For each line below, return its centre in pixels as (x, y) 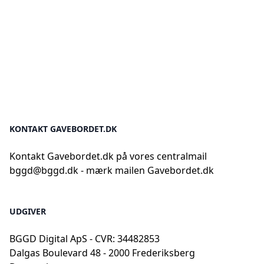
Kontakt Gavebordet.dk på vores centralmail (108, 156)
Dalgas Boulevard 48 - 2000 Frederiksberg (102, 253)
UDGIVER (28, 211)
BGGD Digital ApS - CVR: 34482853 (85, 239)
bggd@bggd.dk (44, 170)
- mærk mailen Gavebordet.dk (146, 170)
